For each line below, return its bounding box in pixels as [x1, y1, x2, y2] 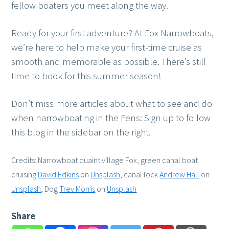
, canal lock [120, 169, 160, 180]
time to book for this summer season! [11, 70, 162, 82]
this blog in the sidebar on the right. [11, 126, 151, 139]
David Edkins [38, 169, 79, 180]
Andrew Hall [159, 169, 200, 180]
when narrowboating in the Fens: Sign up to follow [11, 112, 211, 124]
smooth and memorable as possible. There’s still [11, 56, 207, 68]
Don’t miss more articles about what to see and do [11, 98, 213, 110]
